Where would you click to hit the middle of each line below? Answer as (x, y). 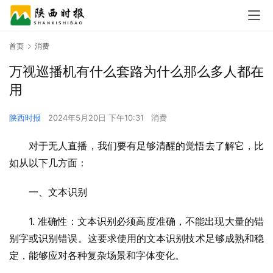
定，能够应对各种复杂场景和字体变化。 (97, 256)
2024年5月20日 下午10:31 (97, 118)
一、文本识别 (58, 192)
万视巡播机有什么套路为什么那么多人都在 (136, 72)
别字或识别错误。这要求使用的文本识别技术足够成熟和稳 (136, 239)
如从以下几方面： (48, 163)
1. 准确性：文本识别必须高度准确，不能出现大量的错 (146, 222)
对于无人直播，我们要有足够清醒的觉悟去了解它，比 (146, 146)
